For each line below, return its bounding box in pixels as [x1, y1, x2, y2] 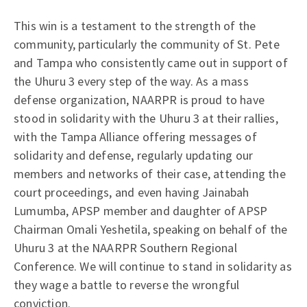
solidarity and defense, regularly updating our [14, 147, 254, 163]
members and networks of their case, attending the [14, 166, 286, 182]
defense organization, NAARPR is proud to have [14, 92, 265, 108]
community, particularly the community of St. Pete [14, 36, 280, 52]
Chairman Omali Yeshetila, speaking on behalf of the [14, 221, 288, 237]
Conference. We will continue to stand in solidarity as [14, 258, 292, 274]
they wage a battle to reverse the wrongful [14, 277, 240, 293]
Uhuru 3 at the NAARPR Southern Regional [14, 240, 237, 256]
